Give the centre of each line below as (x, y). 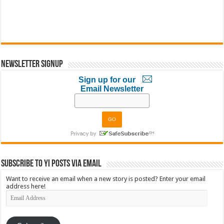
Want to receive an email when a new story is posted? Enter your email (106, 178)
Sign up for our (107, 79)
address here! (26, 186)
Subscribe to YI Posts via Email (51, 164)
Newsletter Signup (32, 64)
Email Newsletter (112, 88)
